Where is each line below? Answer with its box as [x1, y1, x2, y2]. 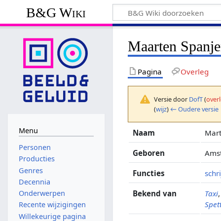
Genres [18, 165, 43, 175]
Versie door [154, 94, 189, 104]
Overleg [180, 66, 209, 76]
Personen [18, 143, 51, 152]
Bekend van [133, 188, 177, 198]
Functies [133, 168, 165, 178]
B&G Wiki [26, 4, 86, 20]
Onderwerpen [18, 188, 65, 198]
